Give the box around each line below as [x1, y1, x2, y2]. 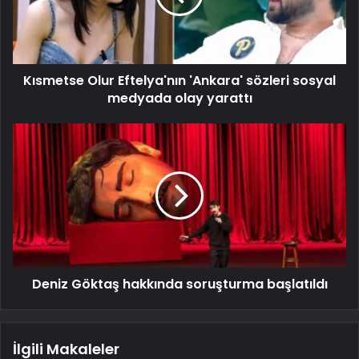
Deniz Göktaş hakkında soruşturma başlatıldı [31, 275, 328, 294]
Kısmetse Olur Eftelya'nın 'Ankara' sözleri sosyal [23, 71, 336, 91]
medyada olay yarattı [107, 89, 252, 108]
